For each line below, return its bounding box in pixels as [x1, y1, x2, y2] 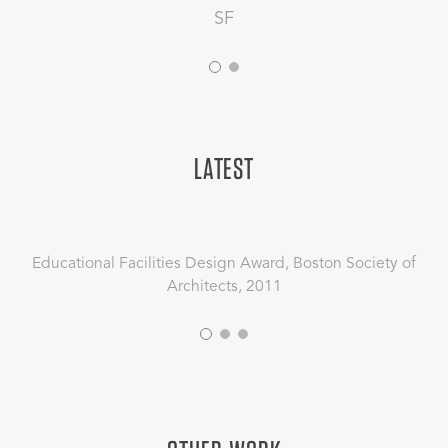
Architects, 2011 [166, 278, 282, 295]
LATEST [194, 149, 254, 186]
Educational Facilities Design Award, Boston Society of [32, 255, 416, 272]
